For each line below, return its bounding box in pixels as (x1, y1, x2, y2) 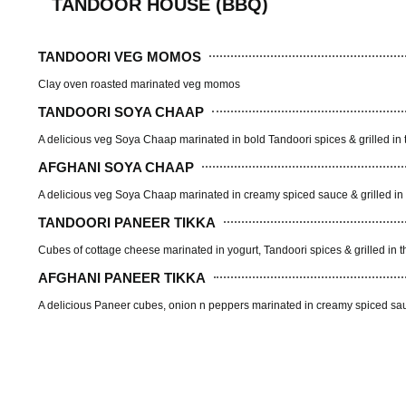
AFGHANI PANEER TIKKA (38, 269, 206, 285)
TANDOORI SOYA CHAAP (38, 103, 204, 120)
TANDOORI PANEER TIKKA (38, 214, 216, 230)
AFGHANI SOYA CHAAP (38, 159, 194, 175)
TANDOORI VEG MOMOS (38, 48, 201, 64)
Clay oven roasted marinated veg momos (38, 78, 240, 92)
